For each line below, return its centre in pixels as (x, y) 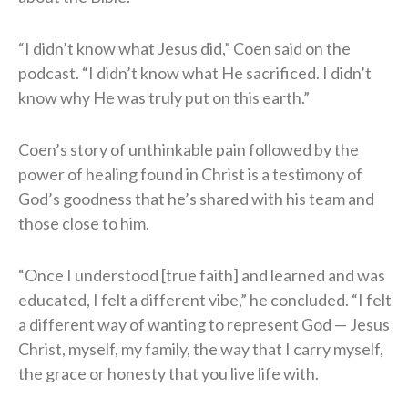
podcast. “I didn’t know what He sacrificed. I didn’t (195, 72)
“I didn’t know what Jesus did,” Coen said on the (184, 48)
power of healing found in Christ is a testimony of (190, 173)
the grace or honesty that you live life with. (168, 373)
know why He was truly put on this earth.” (164, 97)
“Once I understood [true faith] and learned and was (202, 275)
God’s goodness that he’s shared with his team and (196, 198)
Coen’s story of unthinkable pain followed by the (189, 149)
